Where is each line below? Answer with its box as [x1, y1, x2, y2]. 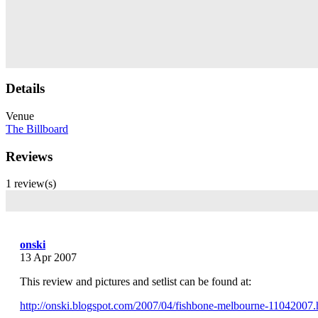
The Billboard [6, 123, 68, 136]
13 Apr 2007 [20, 251, 77, 264]
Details [6, 81, 45, 97]
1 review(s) [6, 177, 56, 190]
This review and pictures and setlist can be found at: [20, 275, 251, 288]
